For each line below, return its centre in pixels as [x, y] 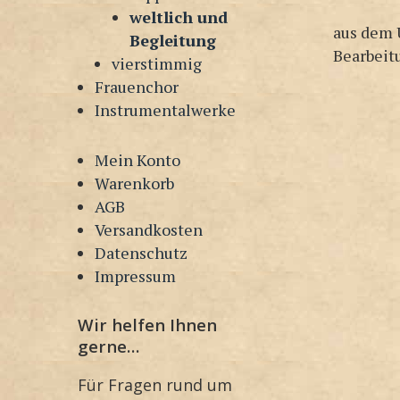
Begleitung [172, 40]
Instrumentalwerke [166, 109]
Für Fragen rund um [155, 385]
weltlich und [178, 17]
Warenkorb [135, 183]
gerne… [108, 346]
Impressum [136, 275]
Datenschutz [142, 252]
